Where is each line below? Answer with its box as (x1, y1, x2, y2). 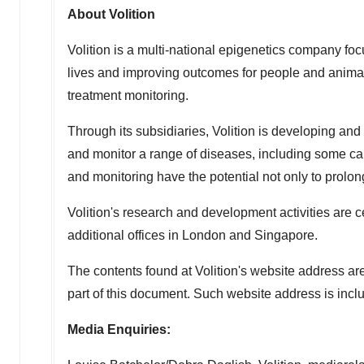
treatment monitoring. (67, 89, 188, 102)
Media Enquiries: (67, 323, 171, 336)
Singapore (254, 228, 314, 242)
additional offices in (67, 228, 182, 242)
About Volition (67, 7, 155, 21)
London (182, 228, 226, 242)
